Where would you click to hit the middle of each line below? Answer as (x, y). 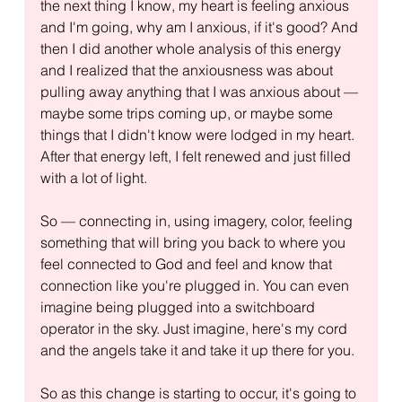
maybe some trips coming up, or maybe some (188, 113)
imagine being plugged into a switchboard (179, 306)
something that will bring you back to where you (194, 242)
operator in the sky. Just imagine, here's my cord (195, 328)
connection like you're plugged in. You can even (196, 285)
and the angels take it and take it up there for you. (197, 350)
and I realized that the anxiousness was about (188, 70)
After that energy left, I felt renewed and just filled (197, 156)
